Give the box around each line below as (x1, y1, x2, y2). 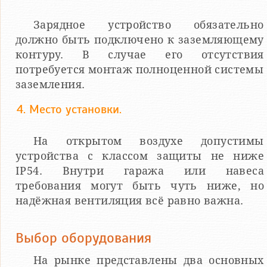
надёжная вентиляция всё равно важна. (15, 194, 244, 207)
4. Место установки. (17, 101, 122, 117)
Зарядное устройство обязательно (33, 18, 264, 31)
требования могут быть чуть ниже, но (15, 179, 264, 193)
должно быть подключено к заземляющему (15, 33, 264, 46)
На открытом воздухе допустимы (33, 135, 264, 148)
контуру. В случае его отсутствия (15, 48, 264, 61)
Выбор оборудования (15, 229, 151, 247)
